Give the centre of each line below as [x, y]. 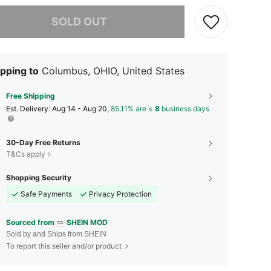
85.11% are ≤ [133, 108]
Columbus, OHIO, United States [113, 70]
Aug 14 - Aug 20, [81, 108]
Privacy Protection [120, 194]
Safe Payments [46, 194]
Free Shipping [31, 96]
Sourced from [30, 222]
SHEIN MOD [87, 222]
